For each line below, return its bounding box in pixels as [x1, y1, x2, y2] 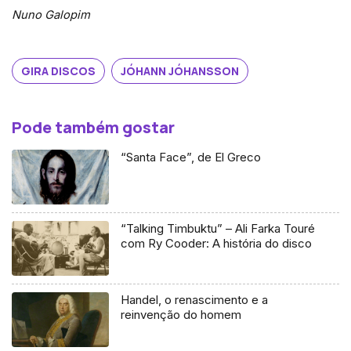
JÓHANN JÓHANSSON [121, 63, 239, 78]
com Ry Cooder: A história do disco [121, 235, 313, 251]
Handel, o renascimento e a [121, 291, 269, 307]
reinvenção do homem [121, 306, 242, 322]
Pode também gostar [12, 116, 175, 138]
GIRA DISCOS [21, 63, 96, 78]
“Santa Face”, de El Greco [121, 149, 262, 165]
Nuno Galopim [12, 7, 90, 22]
